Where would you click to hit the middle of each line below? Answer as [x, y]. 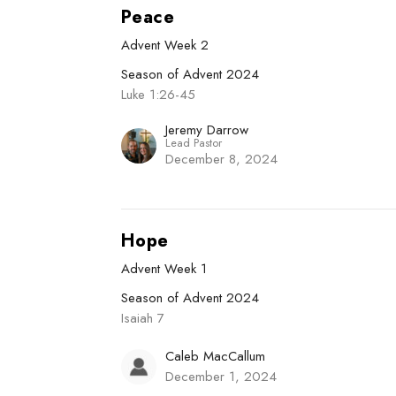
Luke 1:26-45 [159, 94]
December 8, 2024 [222, 159]
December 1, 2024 [221, 376]
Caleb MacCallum [216, 356]
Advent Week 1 [164, 268]
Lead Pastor [194, 142]
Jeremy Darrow [207, 129]
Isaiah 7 [143, 318]
